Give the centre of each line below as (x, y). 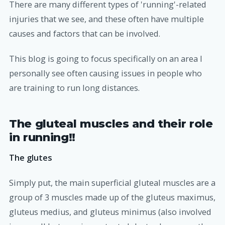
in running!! (42, 137)
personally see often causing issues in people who (105, 74)
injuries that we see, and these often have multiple (106, 19)
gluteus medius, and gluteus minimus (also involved (110, 212)
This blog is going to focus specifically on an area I (106, 59)
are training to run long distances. (74, 88)
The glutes (31, 158)
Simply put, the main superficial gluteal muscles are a (112, 183)
